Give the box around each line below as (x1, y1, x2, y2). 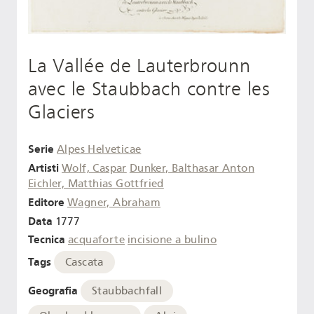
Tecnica (28, 233, 65, 247)
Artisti (28, 161, 59, 175)
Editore (28, 195, 64, 209)
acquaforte (68, 233, 125, 247)
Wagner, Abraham (67, 196, 161, 209)
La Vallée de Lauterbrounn (28, 54, 251, 77)
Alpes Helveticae (57, 143, 142, 156)
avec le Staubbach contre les (28, 77, 271, 100)
